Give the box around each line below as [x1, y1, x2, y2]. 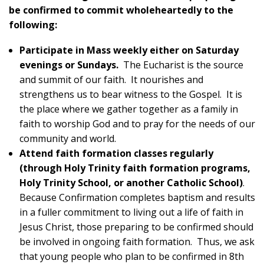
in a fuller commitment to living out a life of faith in [19, 206, 243, 219]
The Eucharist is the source [118, 58, 243, 72]
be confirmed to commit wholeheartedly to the [9, 4, 233, 17]
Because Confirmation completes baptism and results [19, 191, 255, 204]
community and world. [19, 132, 116, 146]
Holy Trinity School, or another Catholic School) [19, 176, 243, 190]
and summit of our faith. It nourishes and [19, 73, 203, 87]
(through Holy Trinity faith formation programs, [19, 161, 250, 175]
